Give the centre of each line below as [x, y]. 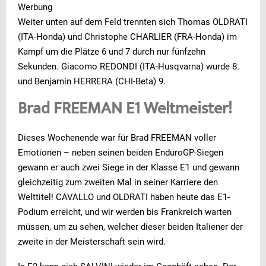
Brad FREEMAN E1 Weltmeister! [125, 110]
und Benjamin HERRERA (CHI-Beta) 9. [92, 81]
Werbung [35, 7]
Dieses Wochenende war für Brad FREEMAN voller [117, 137]
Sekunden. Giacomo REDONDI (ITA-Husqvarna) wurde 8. [129, 66]
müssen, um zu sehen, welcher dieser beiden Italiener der [130, 227]
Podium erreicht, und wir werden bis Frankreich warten [125, 212]
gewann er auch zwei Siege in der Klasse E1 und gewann [129, 167]
